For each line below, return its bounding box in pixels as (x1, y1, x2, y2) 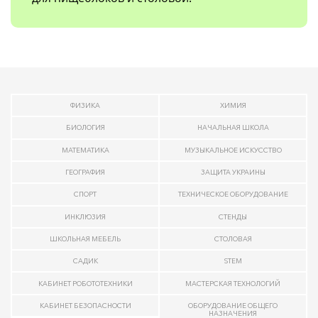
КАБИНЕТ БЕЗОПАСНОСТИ (39, 301, 131, 309)
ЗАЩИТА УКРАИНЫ (200, 168, 265, 177)
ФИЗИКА (70, 102, 100, 110)
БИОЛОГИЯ (65, 124, 105, 132)
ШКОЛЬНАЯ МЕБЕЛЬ (50, 234, 121, 243)
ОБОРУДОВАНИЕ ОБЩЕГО (188, 301, 278, 309)
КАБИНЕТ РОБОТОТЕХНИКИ (38, 279, 133, 287)
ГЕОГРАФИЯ (65, 168, 105, 177)
